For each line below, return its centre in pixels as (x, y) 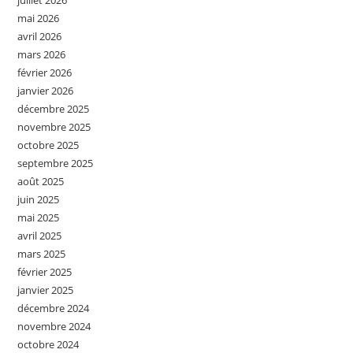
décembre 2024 (54, 308)
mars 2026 (42, 54)
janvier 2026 (46, 90)
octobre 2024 (48, 344)
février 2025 (45, 271)
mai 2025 (39, 217)
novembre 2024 (54, 326)
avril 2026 (40, 36)
